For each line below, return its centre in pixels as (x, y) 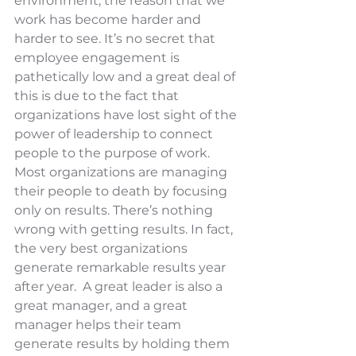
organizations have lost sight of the (127, 115)
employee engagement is (99, 58)
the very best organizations (103, 249)
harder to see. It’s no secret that (116, 39)
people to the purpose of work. (114, 153)
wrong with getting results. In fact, (125, 230)
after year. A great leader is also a (120, 287)
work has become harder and (109, 20)
